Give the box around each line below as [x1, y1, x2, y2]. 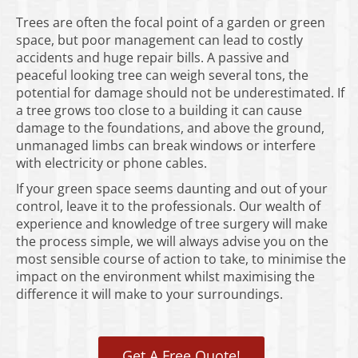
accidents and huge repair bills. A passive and [16, 49, 289, 67]
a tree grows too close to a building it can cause [16, 101, 302, 120]
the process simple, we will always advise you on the [16, 233, 328, 251]
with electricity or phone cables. [16, 154, 207, 173]
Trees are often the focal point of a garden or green [16, 14, 325, 32]
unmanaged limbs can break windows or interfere [16, 137, 316, 155]
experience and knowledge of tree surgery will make [16, 215, 328, 233]
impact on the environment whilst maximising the [16, 268, 315, 286]
